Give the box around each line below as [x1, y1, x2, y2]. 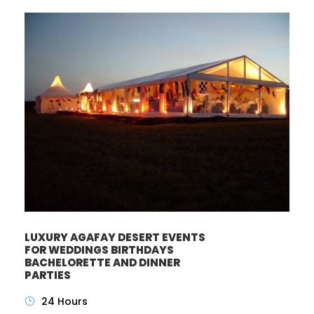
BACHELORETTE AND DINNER [25, 254, 180, 270]
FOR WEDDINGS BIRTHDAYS [25, 242, 174, 257]
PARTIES [25, 267, 71, 282]
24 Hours [41, 294, 88, 308]
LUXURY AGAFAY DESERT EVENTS [25, 229, 205, 245]
